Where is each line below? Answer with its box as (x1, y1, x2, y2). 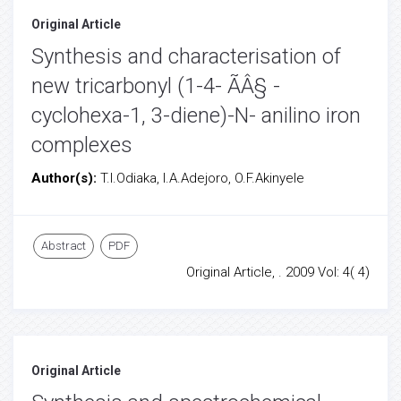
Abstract (41, 239, 86, 252)
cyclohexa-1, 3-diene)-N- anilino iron (31, 103, 361, 128)
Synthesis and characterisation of (31, 44, 341, 69)
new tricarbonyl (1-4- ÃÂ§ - (31, 73, 280, 98)
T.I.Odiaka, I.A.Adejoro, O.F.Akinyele (100, 170, 304, 186)
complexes (31, 132, 132, 158)
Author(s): (31, 170, 100, 186)
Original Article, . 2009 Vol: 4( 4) (186, 264, 370, 280)
